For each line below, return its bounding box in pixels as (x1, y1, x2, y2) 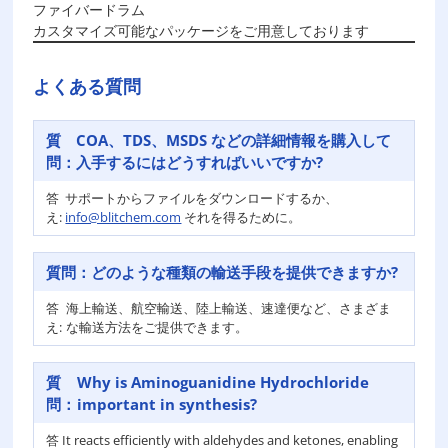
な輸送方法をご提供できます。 (65, 318, 248, 336)
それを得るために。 (181, 208, 302, 226)
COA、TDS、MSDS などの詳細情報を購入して (76, 130, 392, 150)
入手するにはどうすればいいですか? (76, 152, 324, 172)
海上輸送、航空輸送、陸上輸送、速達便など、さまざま (65, 299, 391, 317)
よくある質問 (33, 74, 142, 98)
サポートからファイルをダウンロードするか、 (65, 189, 339, 207)
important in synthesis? (77, 394, 258, 414)
